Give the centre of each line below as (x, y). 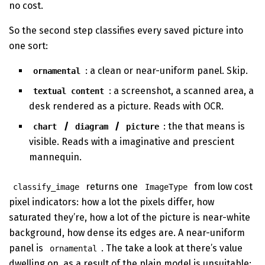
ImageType (166, 187)
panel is (27, 248)
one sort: (28, 46)
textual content (69, 91)
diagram (91, 126)
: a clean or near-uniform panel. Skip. (166, 70)
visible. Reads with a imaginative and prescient (132, 141)
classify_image (46, 187)
